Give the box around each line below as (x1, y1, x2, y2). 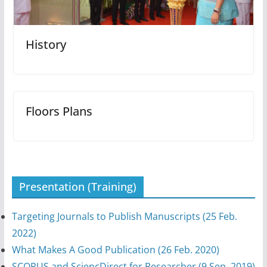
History (25, 36, 66, 52)
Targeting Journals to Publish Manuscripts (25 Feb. (11, 209, 237, 223)
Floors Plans (25, 103, 92, 119)
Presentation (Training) (18, 179, 136, 194)
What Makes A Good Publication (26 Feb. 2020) (11, 243, 219, 256)
